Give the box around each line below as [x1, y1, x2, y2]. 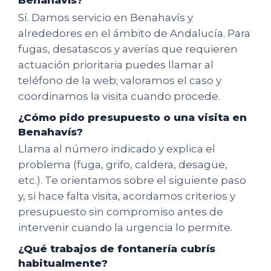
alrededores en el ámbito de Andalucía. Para [18, 27, 250, 39]
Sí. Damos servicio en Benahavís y [18, 11, 193, 24]
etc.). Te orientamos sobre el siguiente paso [18, 174, 246, 187]
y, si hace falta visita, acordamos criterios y [18, 190, 235, 203]
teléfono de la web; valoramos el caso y [18, 74, 221, 87]
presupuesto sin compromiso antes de [18, 206, 223, 218]
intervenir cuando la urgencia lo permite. [18, 221, 232, 234]
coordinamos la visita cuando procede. [18, 90, 220, 102]
